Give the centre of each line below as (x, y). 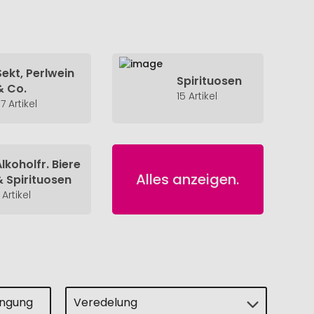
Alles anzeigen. (188, 179)
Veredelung (105, 302)
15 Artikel (197, 96)
